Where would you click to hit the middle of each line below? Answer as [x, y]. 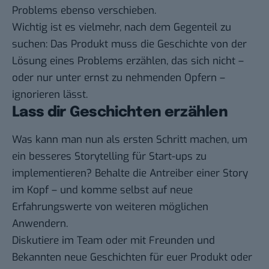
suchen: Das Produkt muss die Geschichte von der [129, 44]
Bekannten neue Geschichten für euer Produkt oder [132, 258]
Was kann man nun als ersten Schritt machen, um [130, 140]
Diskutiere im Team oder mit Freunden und [113, 241]
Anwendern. [40, 224]
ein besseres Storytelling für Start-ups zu [109, 157]
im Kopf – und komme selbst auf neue [102, 190]
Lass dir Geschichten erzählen [120, 113]
